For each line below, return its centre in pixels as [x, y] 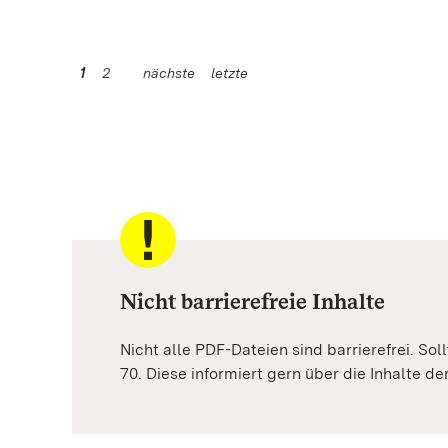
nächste [169, 72]
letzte [229, 72]
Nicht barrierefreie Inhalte [252, 300]
